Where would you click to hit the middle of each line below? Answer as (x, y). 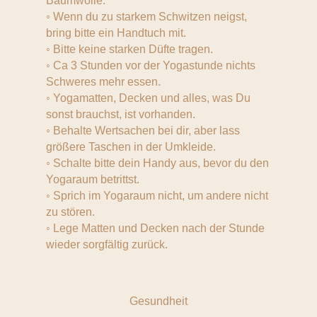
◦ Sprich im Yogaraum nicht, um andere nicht (157, 196)
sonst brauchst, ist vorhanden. (120, 114)
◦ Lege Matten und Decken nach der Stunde (155, 228)
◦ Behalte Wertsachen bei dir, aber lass (143, 131)
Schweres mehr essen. (103, 82)
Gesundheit (158, 301)
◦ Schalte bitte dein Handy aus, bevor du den (157, 163)
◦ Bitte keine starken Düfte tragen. (129, 49)
